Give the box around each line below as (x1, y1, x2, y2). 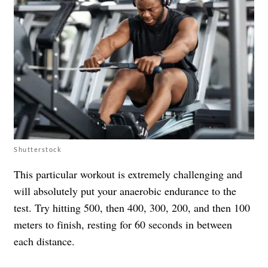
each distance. (14, 233, 75, 248)
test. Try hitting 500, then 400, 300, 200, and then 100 (14, 200, 250, 215)
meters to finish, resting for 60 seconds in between (14, 217, 232, 232)
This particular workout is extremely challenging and (14, 166, 242, 181)
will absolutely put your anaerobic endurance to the (14, 183, 236, 198)
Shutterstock (14, 145, 62, 153)
